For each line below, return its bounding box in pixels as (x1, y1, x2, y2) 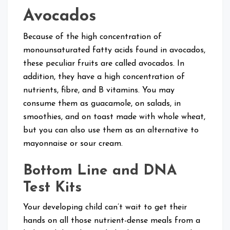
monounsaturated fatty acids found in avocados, (23, 46, 205, 54)
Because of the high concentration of (23, 32, 162, 41)
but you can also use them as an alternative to (23, 126, 199, 135)
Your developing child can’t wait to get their (23, 203, 187, 212)
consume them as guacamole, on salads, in (23, 99, 181, 108)
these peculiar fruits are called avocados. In (23, 59, 184, 68)
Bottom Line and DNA (23, 163, 177, 178)
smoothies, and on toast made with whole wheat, (23, 112, 205, 121)
